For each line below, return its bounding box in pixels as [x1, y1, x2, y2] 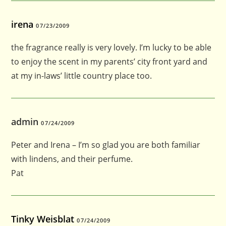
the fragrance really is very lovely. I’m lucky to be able [11, 41, 212, 53]
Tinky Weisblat [11, 212, 75, 225]
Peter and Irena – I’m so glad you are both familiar [11, 139, 201, 150]
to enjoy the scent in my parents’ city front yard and [11, 55, 208, 67]
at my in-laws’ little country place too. [11, 70, 152, 81]
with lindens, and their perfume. [11, 153, 133, 164]
